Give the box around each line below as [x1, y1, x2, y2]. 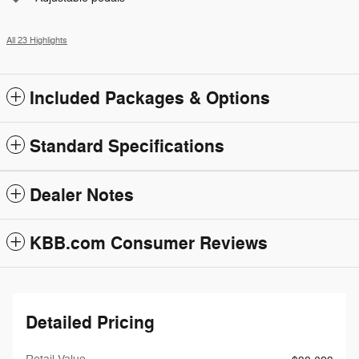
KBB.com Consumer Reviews [30, 232, 268, 255]
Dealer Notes [30, 184, 134, 207]
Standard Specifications [30, 135, 224, 158]
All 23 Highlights [6, 34, 67, 46]
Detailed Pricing [26, 311, 155, 334]
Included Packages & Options [30, 87, 270, 110]
